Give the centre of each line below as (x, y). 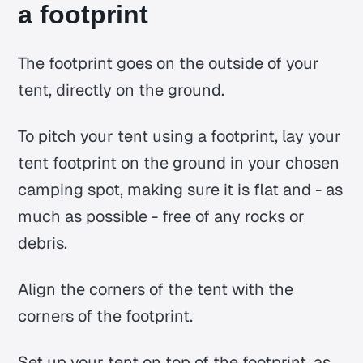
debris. (43, 243)
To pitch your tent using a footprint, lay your (180, 137)
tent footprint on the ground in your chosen (179, 163)
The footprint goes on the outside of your (169, 64)
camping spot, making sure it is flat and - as (181, 190)
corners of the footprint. (106, 316)
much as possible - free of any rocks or (162, 217)
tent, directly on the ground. (122, 90)
